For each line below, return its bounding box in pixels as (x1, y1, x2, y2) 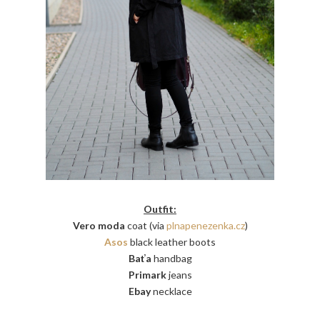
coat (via (124, 219, 166, 231)
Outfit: (144, 202, 176, 215)
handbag (153, 251, 192, 264)
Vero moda (72, 219, 125, 231)
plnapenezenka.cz (166, 219, 245, 231)
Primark (128, 268, 169, 281)
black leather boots (130, 235, 216, 248)
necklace (152, 284, 192, 297)
